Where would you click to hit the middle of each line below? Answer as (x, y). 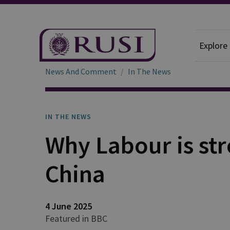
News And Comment (81, 71)
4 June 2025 (69, 206)
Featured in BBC (76, 218)
